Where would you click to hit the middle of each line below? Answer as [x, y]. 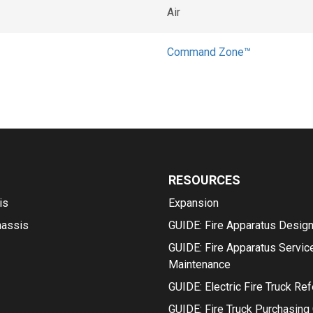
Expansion [194, 203]
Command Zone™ [209, 52]
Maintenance [200, 264]
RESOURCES [205, 180]
